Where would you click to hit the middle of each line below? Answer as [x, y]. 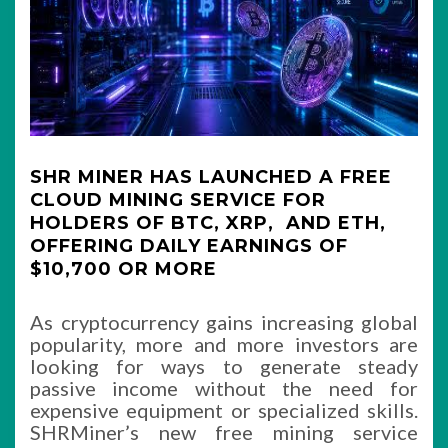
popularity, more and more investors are [224, 344]
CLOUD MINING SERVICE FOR [178, 200]
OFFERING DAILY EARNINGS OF [189, 246]
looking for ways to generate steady [224, 366]
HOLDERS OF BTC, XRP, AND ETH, [208, 223]
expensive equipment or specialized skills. [224, 410]
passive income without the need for [224, 388]
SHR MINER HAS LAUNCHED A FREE [211, 177]
